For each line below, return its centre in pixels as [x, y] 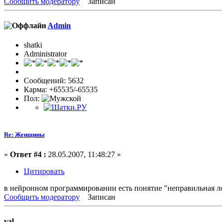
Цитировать [44, 171]
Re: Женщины [24, 135]
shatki [33, 45]
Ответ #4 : [28, 154]
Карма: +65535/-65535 [61, 90]
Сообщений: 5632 [54, 81]
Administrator [45, 54]
